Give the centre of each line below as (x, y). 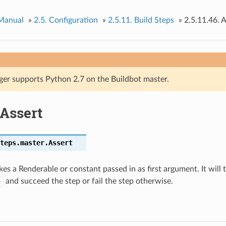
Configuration (73, 20)
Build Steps (154, 20)
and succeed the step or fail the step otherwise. (88, 181)
